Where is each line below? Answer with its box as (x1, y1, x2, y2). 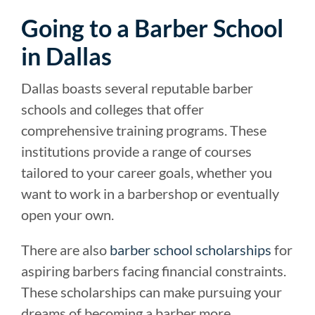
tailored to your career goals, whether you (21, 163, 272, 181)
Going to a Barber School (21, 13, 283, 42)
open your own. (21, 205, 114, 223)
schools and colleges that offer (21, 100, 204, 117)
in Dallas (21, 41, 112, 70)
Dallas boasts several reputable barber (21, 79, 253, 96)
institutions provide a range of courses (21, 142, 252, 160)
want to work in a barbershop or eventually (21, 184, 279, 202)
